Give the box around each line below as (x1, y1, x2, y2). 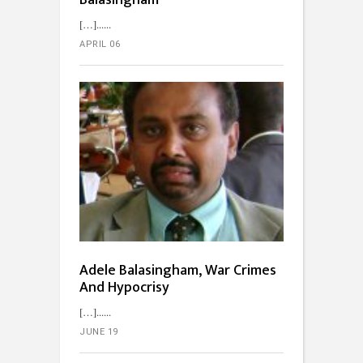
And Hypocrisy (79, 275, 169, 300)
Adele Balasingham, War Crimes (79, 258, 276, 283)
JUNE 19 (79, 327, 118, 337)
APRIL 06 (79, 39, 120, 50)
